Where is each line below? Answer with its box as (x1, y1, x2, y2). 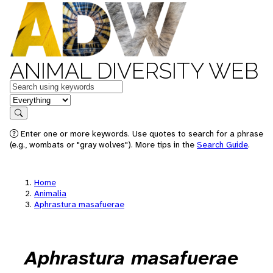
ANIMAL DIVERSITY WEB (10, 58, 258, 83)
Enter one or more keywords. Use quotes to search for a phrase (18, 128, 263, 139)
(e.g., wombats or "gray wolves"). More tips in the (10, 139, 197, 150)
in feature (9, 93, 49, 105)
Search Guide (197, 139, 248, 150)
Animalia (34, 188, 66, 199)
